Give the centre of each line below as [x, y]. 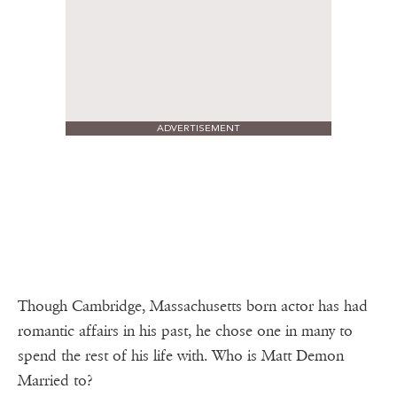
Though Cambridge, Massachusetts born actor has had [193, 307]
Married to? [59, 381]
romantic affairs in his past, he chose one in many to [185, 331]
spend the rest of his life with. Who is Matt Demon [181, 356]
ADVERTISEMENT [198, 128]
